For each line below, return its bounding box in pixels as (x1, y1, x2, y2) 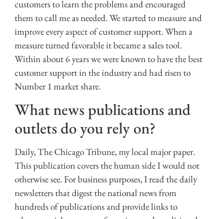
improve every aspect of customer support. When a (15, 25, 193, 38)
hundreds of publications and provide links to (15, 200, 177, 213)
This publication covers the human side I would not (15, 159, 199, 172)
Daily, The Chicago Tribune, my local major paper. (15, 146, 195, 158)
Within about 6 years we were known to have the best (15, 52, 202, 65)
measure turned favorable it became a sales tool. (15, 39, 182, 51)
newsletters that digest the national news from (15, 187, 176, 199)
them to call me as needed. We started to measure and (15, 11, 202, 24)
